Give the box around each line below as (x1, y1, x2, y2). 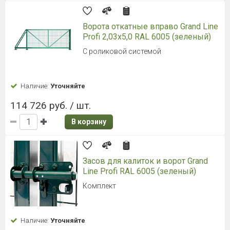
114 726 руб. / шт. (10, 99, 91, 111)
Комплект (83, 181, 116, 190)
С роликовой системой (83, 47, 161, 55)
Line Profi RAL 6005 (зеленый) (83, 166, 196, 176)
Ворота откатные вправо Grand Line (83, 21, 218, 31)
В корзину (71, 117, 106, 126)
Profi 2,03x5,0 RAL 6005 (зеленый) (83, 31, 211, 42)
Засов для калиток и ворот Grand (83, 156, 208, 166)
